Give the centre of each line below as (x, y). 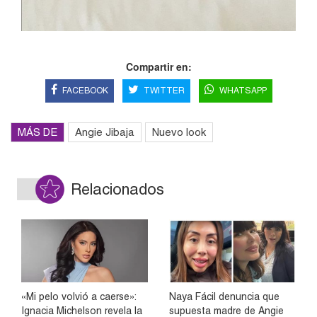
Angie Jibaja (105, 132)
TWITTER (164, 91)
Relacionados (117, 190)
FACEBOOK (85, 91)
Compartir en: (158, 67)
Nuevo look (179, 132)
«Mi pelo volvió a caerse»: (79, 296)
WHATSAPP (243, 91)
